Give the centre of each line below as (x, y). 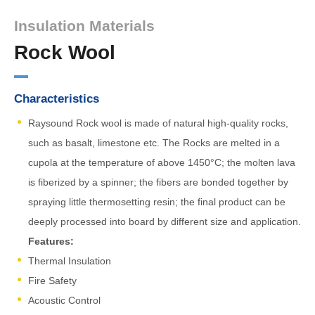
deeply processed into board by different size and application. (165, 221)
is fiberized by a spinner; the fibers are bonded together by (158, 182)
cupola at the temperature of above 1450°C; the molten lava (162, 162)
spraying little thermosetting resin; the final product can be (157, 202)
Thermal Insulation (70, 261)
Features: (51, 241)
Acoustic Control (64, 300)
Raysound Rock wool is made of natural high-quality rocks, (158, 123)
